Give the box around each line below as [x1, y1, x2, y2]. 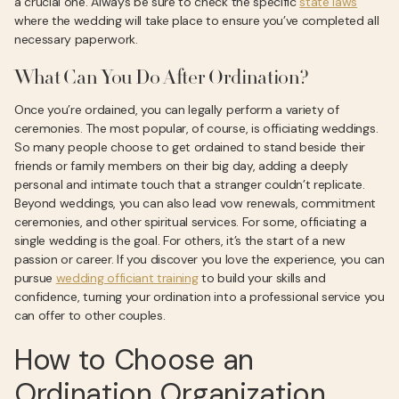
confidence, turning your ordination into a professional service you [14, 289, 385, 305]
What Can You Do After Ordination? [14, 69, 308, 90]
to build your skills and [198, 270, 326, 286]
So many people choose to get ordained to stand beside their [14, 139, 366, 155]
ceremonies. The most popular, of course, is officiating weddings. [14, 120, 379, 136]
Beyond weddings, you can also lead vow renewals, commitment [14, 195, 377, 211]
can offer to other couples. [14, 307, 166, 323]
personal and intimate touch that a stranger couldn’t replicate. [14, 176, 365, 192]
